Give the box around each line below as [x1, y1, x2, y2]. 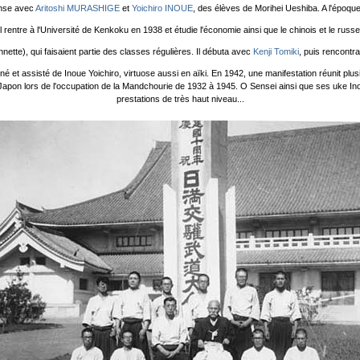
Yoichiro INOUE [131, 3, 193, 14]
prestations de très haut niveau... [116, 94, 244, 104]
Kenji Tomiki [253, 47, 299, 57]
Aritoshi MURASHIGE [35, 3, 120, 14]
